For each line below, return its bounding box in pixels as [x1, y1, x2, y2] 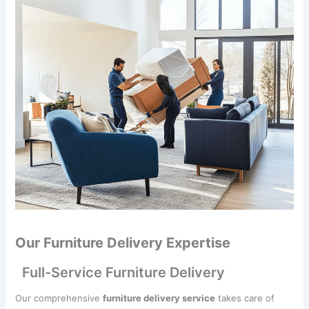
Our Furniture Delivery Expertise [15, 234, 231, 251]
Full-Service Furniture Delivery [22, 263, 226, 281]
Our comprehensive [15, 292, 103, 303]
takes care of [215, 292, 275, 303]
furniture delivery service [103, 292, 216, 303]
